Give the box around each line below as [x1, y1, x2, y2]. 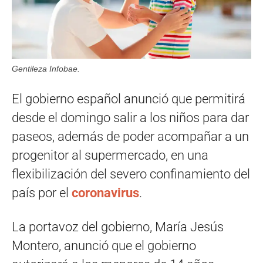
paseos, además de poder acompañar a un [12, 129, 249, 144]
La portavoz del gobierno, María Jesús [12, 219, 224, 234]
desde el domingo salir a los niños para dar [12, 110, 249, 125]
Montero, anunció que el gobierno [12, 238, 196, 253]
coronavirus [72, 185, 139, 200]
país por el [12, 185, 72, 200]
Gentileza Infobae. [12, 63, 80, 73]
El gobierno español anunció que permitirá [12, 91, 245, 106]
